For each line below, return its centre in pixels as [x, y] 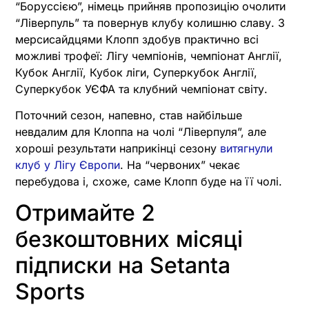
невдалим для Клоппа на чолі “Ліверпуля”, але [141, 132]
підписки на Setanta [123, 265]
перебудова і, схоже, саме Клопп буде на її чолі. [149, 182]
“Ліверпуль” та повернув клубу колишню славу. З [150, 23]
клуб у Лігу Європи [68, 165]
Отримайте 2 [85, 212]
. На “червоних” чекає [180, 165]
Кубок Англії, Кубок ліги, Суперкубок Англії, [136, 73]
